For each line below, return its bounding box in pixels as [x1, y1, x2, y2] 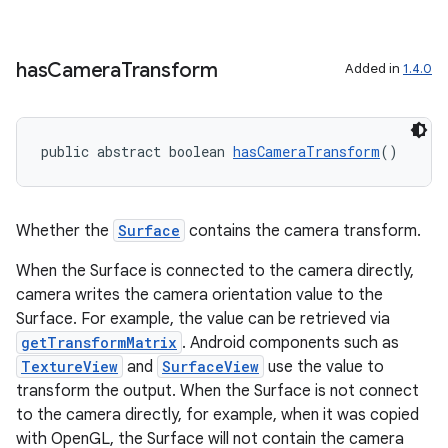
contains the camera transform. [185, 221, 421, 241]
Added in [345, 60, 403, 77]
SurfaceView [162, 357, 259, 376]
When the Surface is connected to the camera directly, [16, 261, 414, 281]
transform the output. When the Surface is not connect [16, 381, 419, 401]
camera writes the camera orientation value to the [16, 285, 383, 305]
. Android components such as [182, 333, 399, 353]
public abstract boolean [41, 142, 233, 161]
